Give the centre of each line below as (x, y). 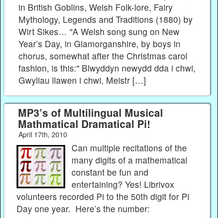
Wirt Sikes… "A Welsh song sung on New (99, 32)
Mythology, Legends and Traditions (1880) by (106, 19)
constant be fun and (110, 172)
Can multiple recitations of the (129, 147)
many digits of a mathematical (130, 160)
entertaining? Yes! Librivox (123, 184)
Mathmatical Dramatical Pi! (84, 124)
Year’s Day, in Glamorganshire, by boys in (100, 44)
